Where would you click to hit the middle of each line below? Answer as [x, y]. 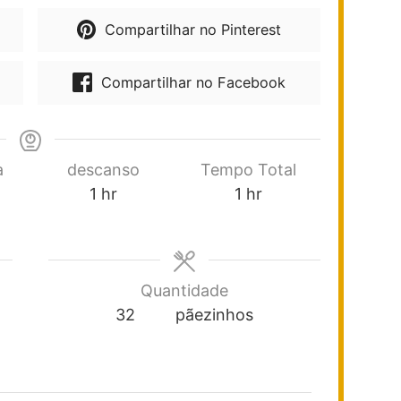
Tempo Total [248, 169]
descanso [103, 169]
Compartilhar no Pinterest [191, 29]
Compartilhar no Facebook [191, 82]
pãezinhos [214, 314]
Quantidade [184, 290]
